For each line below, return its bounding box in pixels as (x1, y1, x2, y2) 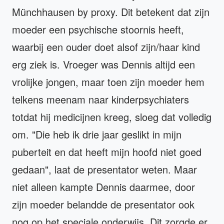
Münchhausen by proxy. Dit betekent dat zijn (12, 4, 209, 19)
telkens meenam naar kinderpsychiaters (12, 91, 189, 106)
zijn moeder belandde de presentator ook (12, 196, 194, 211)
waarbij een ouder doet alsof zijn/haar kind (12, 39, 200, 54)
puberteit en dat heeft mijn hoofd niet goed (12, 144, 201, 159)
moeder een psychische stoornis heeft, (12, 21, 184, 36)
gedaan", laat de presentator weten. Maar (12, 161, 197, 176)
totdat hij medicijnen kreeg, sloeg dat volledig (12, 109, 211, 124)
